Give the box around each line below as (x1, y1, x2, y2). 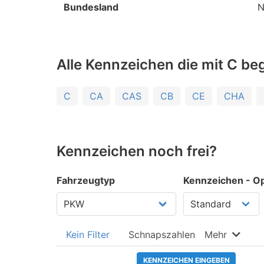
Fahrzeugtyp (57, 174, 115, 186)
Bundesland (64, 1, 118, 13)
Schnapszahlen (128, 229, 195, 240)
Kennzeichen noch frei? (57, 143, 217, 160)
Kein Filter (66, 229, 110, 240)
